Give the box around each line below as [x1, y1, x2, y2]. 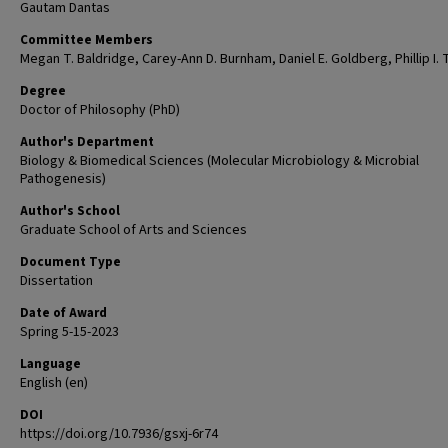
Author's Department [20, 133, 154, 151]
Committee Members [20, 31, 153, 49]
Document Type [20, 253, 121, 271]
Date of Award [20, 304, 107, 322]
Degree [20, 82, 66, 100]
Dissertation [20, 271, 93, 291]
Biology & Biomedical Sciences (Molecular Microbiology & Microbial [20, 151, 419, 171]
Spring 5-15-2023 [20, 322, 119, 342]
